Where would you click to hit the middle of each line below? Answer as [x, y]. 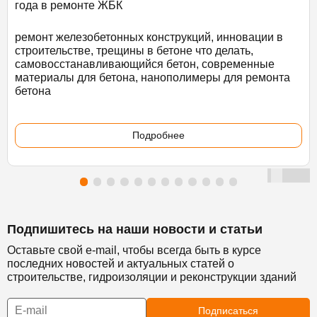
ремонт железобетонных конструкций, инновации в [149, 37]
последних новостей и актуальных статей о [121, 263]
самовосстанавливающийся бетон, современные [145, 64]
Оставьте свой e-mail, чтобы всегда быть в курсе [134, 250]
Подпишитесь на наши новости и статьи [135, 229]
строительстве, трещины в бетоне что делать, [134, 50]
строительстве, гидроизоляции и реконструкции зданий [152, 277]
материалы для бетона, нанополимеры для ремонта [152, 77]
